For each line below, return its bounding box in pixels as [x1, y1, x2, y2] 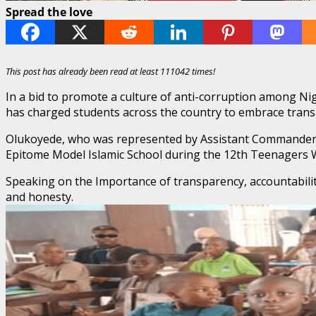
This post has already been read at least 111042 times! [6, 64, 215, 78]
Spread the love [6, 4, 92, 20]
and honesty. [6, 188, 73, 205]
